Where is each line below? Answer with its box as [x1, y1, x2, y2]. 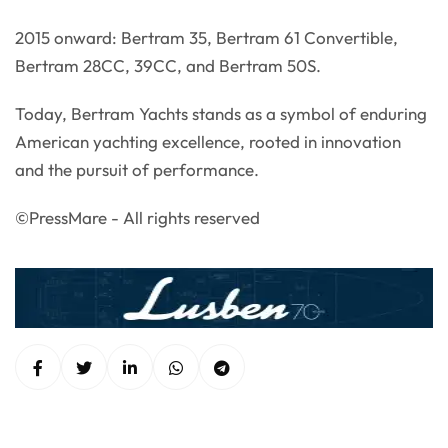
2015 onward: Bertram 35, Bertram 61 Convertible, [15, 27, 398, 49]
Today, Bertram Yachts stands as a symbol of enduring [15, 103, 427, 125]
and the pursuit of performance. [15, 159, 259, 181]
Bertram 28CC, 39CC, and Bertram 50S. [15, 55, 321, 77]
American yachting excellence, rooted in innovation [15, 131, 401, 153]
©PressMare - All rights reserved [15, 207, 260, 229]
